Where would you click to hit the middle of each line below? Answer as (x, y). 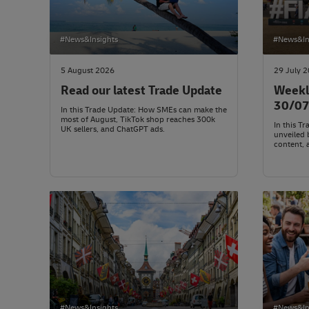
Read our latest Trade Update (141, 91)
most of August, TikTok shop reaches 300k (138, 120)
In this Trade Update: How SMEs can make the (144, 110)
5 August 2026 (88, 71)
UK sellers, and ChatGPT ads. (113, 130)
